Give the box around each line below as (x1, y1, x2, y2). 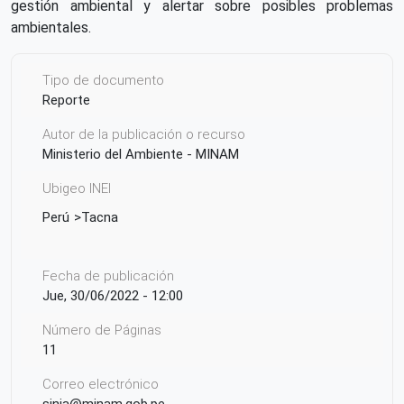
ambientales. (11, 18, 91, 36)
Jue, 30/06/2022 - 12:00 (42, 287, 183, 304)
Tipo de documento (42, 71, 164, 88)
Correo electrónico (42, 375, 159, 392)
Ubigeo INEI (42, 179, 111, 197)
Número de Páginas (42, 321, 161, 338)
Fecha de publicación (42, 267, 174, 284)
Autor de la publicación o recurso (42, 125, 245, 142)
